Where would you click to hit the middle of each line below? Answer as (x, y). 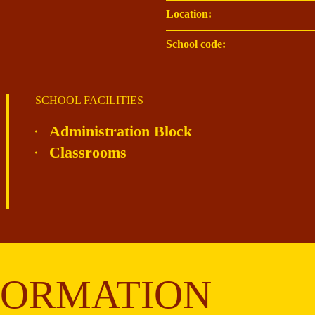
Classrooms (88, 153)
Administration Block (121, 131)
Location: (189, 14)
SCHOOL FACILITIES (89, 101)
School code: (196, 44)
